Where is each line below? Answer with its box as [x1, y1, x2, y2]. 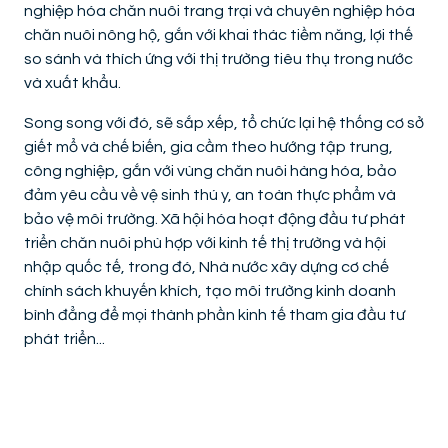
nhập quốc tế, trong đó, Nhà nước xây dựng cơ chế [24, 259, 389, 276]
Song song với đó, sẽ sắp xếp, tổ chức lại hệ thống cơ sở [24, 115, 424, 132]
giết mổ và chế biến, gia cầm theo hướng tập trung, [24, 139, 393, 156]
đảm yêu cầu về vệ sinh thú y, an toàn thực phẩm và [24, 187, 396, 204]
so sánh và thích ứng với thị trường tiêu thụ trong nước [24, 51, 413, 68]
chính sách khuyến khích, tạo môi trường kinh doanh [24, 283, 396, 300]
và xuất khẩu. [24, 75, 121, 92]
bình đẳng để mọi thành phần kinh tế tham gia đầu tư [24, 307, 405, 324]
